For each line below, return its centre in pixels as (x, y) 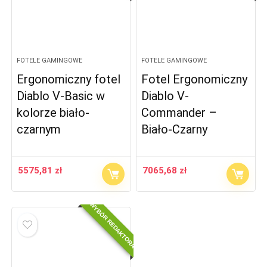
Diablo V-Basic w (61, 96)
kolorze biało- (53, 113)
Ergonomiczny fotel (69, 80)
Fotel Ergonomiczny (195, 80)
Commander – (179, 113)
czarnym (39, 130)
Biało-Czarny (175, 130)
